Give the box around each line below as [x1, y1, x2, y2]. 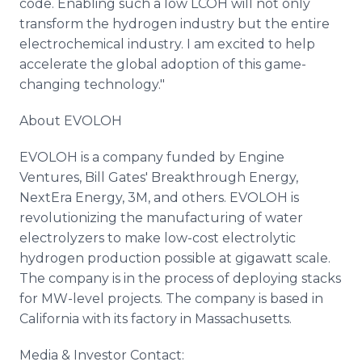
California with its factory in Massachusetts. [19, 311, 292, 326]
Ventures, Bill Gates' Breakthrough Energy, [19, 170, 298, 185]
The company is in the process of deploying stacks [19, 271, 341, 286]
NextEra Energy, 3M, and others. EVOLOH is [19, 190, 299, 205]
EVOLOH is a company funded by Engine [19, 149, 284, 165]
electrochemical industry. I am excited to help [19, 36, 315, 52]
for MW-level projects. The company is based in [19, 291, 323, 306]
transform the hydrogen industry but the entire [19, 16, 330, 32]
